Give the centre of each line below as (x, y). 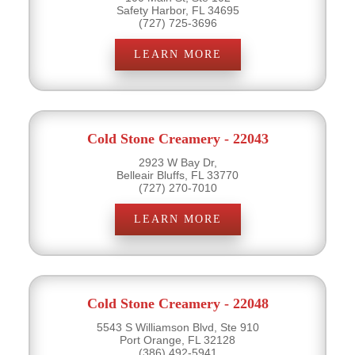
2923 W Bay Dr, (177, 162)
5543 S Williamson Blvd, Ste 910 (177, 327)
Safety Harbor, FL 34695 (177, 10)
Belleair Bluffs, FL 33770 (177, 175)
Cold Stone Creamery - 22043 (177, 138)
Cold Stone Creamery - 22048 (177, 303)
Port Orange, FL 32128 (177, 340)
